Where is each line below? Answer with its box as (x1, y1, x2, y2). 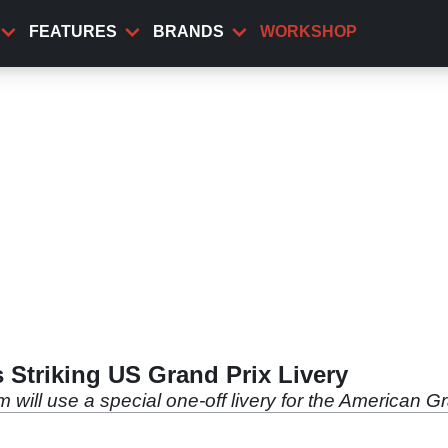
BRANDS (153, 23, 224, 40)
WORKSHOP (260, 23, 357, 40)
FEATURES (29, 23, 117, 40)
